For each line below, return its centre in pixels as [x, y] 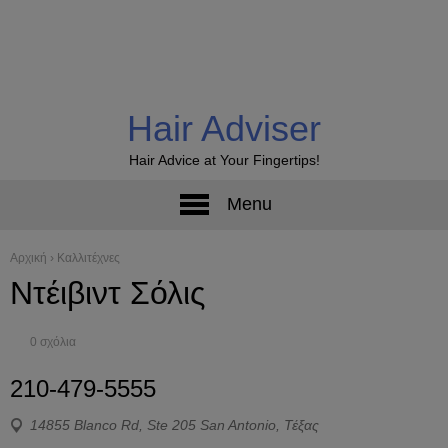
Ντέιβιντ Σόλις [107, 293]
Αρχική [28, 258]
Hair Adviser [224, 128]
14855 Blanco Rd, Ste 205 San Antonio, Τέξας [174, 425]
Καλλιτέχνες [88, 258]
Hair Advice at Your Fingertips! [224, 160]
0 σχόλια [53, 342]
